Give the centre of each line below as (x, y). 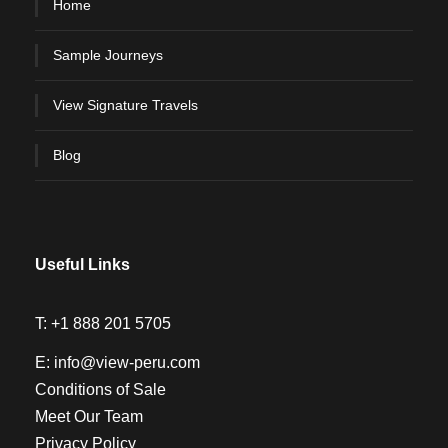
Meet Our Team (89, 416)
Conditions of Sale (100, 389)
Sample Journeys (108, 54)
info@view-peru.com (127, 362)
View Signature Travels (125, 104)
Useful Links (82, 264)
